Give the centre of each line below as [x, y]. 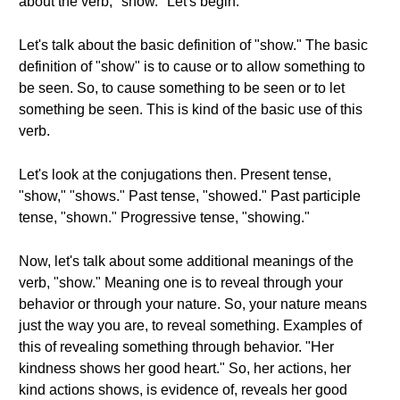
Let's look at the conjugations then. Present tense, [175, 175]
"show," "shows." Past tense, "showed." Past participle [190, 196]
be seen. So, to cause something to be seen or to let [182, 88]
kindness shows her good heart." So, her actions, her [185, 368]
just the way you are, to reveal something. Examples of [190, 325]
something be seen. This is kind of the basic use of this [191, 109]
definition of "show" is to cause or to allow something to [192, 67]
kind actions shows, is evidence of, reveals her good [183, 390]
